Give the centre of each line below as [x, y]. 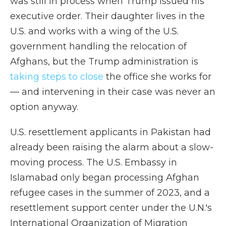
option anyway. [44, 107]
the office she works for [157, 77]
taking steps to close [57, 77]
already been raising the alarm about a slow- [112, 147]
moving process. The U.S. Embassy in [94, 162]
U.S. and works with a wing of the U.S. [94, 31]
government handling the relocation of [98, 46]
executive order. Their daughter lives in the [107, 16]
